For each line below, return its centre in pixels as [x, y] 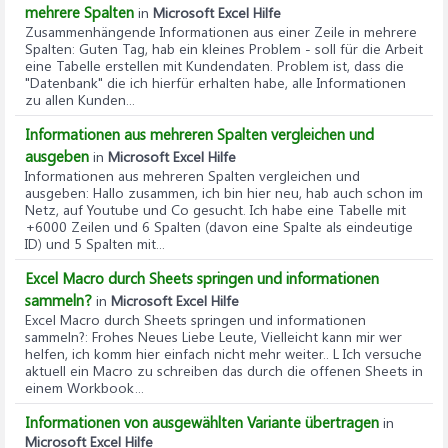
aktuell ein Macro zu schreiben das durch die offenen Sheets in [224, 371]
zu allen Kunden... [80, 100]
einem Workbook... [84, 388]
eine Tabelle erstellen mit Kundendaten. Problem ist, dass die [214, 66]
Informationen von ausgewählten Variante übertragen [202, 422]
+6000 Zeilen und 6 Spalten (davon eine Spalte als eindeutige [219, 227]
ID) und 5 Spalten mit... [95, 244]
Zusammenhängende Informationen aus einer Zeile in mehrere [221, 32]
